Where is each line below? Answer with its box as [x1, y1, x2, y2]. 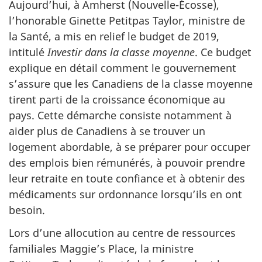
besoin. [9, 203, 45, 218]
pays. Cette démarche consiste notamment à [9, 108, 232, 123]
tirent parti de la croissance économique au [9, 92, 225, 107]
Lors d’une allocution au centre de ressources [9, 225, 236, 240]
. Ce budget [195, 45, 251, 60]
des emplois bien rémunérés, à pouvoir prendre [9, 156, 245, 170]
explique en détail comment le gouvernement [9, 61, 236, 75]
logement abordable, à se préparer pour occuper [9, 140, 250, 154]
